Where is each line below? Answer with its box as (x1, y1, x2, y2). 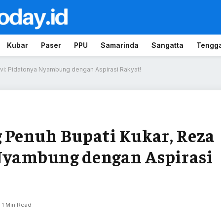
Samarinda (101, 41, 139, 49)
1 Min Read (1, 201, 32, 209)
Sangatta (151, 41, 184, 49)
